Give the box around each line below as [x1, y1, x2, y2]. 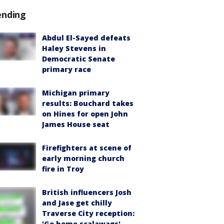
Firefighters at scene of [42, 143, 131, 153]
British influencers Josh [42, 187, 131, 197]
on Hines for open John [42, 109, 128, 119]
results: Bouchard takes [42, 98, 133, 108]
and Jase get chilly [42, 198, 112, 208]
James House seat [42, 119, 109, 129]
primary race [42, 64, 91, 74]
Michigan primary [42, 88, 109, 98]
